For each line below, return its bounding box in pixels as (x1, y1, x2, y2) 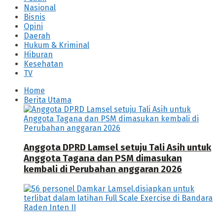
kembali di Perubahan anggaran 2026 (24, 164, 182, 175)
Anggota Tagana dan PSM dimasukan (24, 153, 182, 164)
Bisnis (24, 12, 45, 22)
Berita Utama (24, 95, 72, 105)
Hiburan (24, 50, 53, 60)
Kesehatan (24, 59, 63, 69)
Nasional (24, 3, 56, 13)
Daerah (24, 31, 50, 41)
